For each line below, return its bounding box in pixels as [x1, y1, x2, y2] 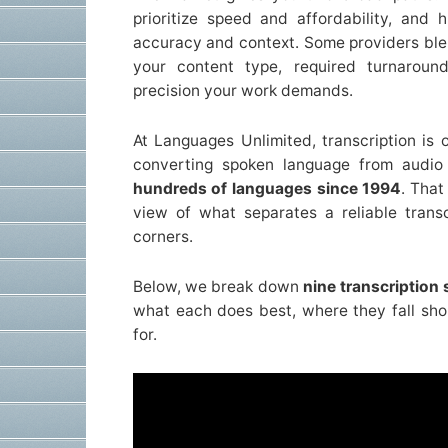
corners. [132, 226, 193, 246]
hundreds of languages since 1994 [132, 178, 402, 198]
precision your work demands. [132, 80, 353, 100]
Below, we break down [132, 276, 303, 296]
